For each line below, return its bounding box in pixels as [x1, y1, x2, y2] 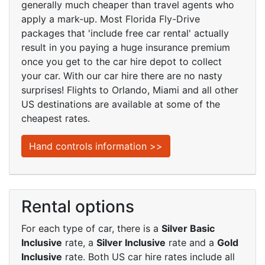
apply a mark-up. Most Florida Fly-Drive [21, 13, 200, 25]
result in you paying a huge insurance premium [21, 41, 230, 53]
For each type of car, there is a [21, 222, 161, 234]
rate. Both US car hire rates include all [62, 251, 235, 263]
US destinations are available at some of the [21, 98, 220, 110]
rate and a [166, 237, 217, 248]
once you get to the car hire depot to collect [21, 56, 222, 67]
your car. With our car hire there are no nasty [21, 70, 222, 82]
